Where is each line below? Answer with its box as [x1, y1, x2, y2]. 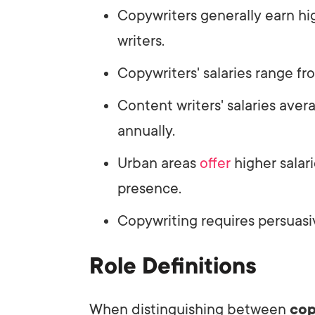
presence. [117, 179, 181, 197]
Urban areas [117, 154, 200, 172]
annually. [117, 122, 175, 139]
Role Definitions [89, 253, 257, 279]
